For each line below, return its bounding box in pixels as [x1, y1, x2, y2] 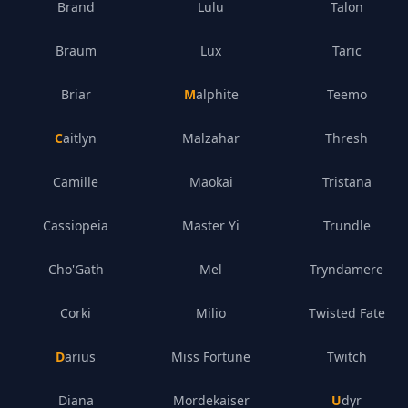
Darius [65, 348, 97, 365]
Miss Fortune [171, 348, 251, 365]
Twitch [326, 348, 367, 365]
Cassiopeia [43, 217, 109, 234]
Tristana [321, 173, 372, 190]
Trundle [322, 217, 371, 234]
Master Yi [182, 217, 240, 234]
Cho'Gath [47, 260, 104, 278]
